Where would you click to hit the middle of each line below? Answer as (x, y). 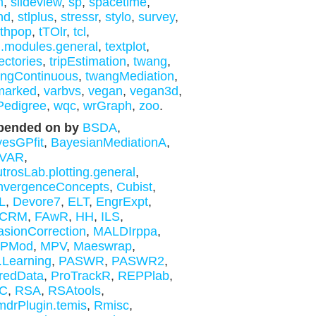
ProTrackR (80, 276)
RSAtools (74, 291)
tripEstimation (87, 61)
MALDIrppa (125, 231)
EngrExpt (122, 202)
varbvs (62, 91)
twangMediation (129, 76)
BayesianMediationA (108, 142)
